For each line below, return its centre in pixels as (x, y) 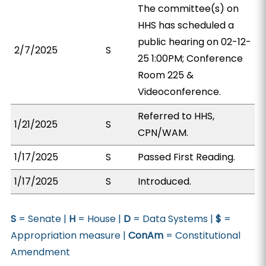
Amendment (41, 252)
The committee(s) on (189, 9)
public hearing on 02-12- (195, 42)
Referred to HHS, (176, 116)
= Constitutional (202, 235)
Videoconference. (180, 92)
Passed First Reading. (187, 157)
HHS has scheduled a (186, 25)
